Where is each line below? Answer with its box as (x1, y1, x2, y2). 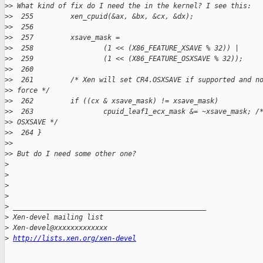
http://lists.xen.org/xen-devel (13, 234, 136, 243)
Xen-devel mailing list (9, 213, 103, 222)
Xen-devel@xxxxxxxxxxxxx (9, 224, 107, 232)
